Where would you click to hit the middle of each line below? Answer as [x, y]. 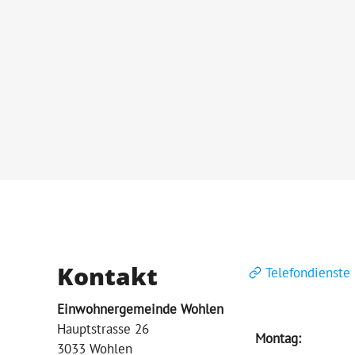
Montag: [278, 338]
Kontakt [107, 276]
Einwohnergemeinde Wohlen [140, 309]
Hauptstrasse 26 [103, 329]
